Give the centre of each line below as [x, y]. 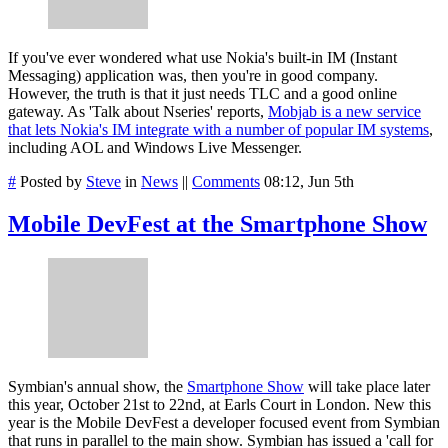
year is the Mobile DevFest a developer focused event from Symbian [224, 422]
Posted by [51, 182]
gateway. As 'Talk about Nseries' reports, [138, 112]
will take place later [367, 386]
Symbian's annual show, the [97, 386]
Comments [226, 182]
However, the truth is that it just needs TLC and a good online [202, 94]
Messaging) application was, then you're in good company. [193, 76]
